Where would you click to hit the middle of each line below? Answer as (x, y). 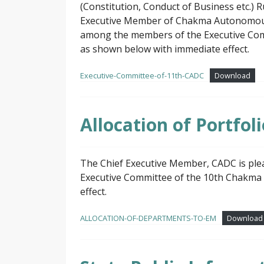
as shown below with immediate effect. (165, 49)
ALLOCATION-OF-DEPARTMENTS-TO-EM (148, 218)
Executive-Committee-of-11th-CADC (142, 76)
